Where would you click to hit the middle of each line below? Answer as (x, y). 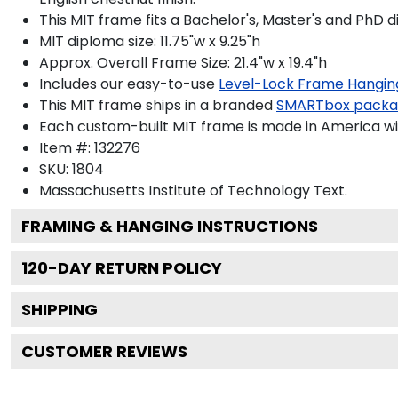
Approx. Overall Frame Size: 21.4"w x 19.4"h (183, 62)
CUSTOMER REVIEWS (104, 351)
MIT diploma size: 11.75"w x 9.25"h (150, 41)
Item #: (67, 147)
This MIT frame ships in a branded (156, 105)
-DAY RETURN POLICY (135, 267)
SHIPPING (60, 309)
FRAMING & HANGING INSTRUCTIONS (170, 226)
